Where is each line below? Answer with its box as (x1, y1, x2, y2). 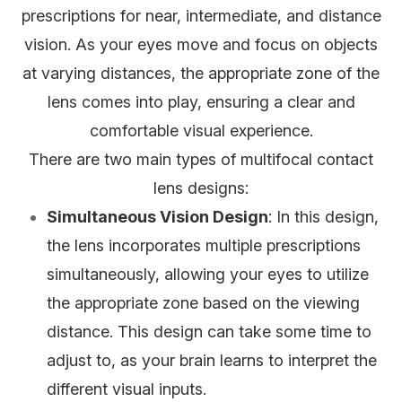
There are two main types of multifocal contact (29, 150, 373, 170)
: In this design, (268, 207, 380, 227)
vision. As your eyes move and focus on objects (24, 35, 378, 55)
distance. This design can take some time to (47, 322, 372, 342)
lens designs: (153, 179, 249, 198)
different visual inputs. (47, 380, 207, 399)
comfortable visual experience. (89, 121, 313, 141)
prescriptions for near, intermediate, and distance (21, 6, 381, 26)
